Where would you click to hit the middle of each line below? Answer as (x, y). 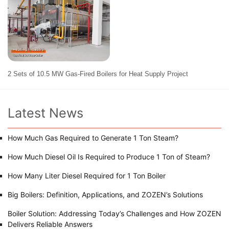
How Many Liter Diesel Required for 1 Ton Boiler (87, 176)
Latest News (45, 113)
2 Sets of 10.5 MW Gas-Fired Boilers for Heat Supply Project (98, 74)
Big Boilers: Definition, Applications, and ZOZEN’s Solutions (105, 195)
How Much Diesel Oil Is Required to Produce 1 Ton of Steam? (109, 157)
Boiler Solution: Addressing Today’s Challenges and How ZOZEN (114, 214)
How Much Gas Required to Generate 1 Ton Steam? (93, 138)
